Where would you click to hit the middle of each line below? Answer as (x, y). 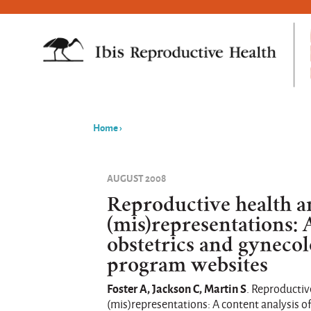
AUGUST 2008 (137, 178)
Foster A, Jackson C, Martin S (177, 288)
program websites (188, 265)
